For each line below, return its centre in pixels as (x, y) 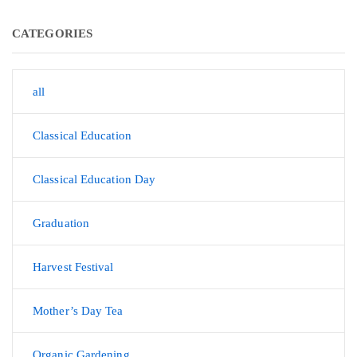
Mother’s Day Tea (78, 311)
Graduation (61, 223)
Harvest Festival (73, 267)
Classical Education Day (94, 179)
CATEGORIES (52, 33)
